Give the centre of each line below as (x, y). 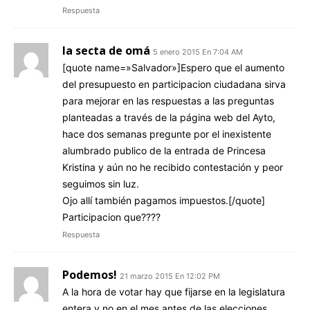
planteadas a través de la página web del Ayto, (169, 117)
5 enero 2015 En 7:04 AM (198, 52)
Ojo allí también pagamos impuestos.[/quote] (164, 200)
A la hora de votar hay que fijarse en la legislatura (174, 291)
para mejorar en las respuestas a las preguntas (168, 100)
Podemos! (90, 274)
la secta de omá (106, 50)
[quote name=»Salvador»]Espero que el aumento (173, 67)
